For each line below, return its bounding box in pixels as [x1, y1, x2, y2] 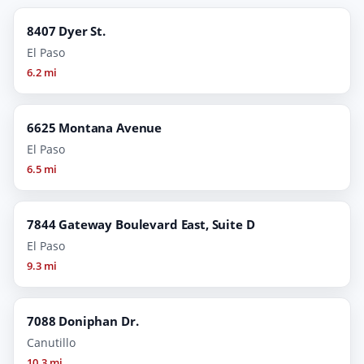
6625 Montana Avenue [27, 119, 162, 136]
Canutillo [27, 335, 76, 351]
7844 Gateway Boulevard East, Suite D [27, 216, 255, 233]
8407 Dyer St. [27, 23, 106, 40]
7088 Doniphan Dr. [27, 313, 139, 330]
